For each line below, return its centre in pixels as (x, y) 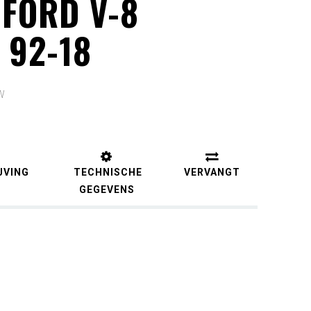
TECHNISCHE (107, 172)
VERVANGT (212, 172)
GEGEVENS (107, 190)
